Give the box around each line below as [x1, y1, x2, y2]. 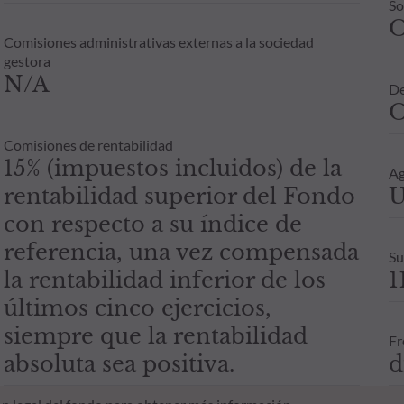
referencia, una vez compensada [3, 238, 359, 265]
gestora [3, 51, 50, 69]
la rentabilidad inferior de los [3, 266, 326, 293]
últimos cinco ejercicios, [3, 294, 271, 321]
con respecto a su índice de [3, 210, 302, 237]
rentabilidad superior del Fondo [3, 182, 355, 209]
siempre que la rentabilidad [3, 322, 308, 349]
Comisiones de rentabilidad [3, 135, 173, 153]
